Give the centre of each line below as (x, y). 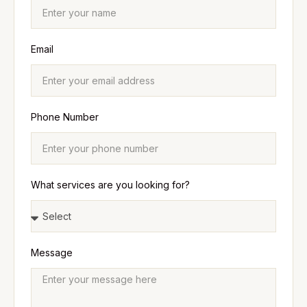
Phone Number (65, 117)
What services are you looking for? (110, 185)
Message (52, 253)
